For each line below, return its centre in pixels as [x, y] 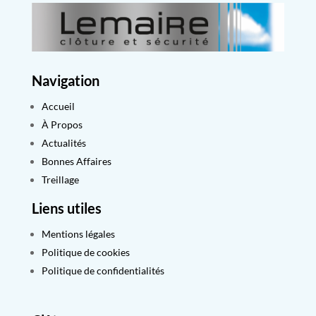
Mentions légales [78, 233]
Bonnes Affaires [76, 161]
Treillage [60, 179]
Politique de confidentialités [103, 270]
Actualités [63, 142]
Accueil [58, 106]
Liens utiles [66, 208]
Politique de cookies [85, 252]
